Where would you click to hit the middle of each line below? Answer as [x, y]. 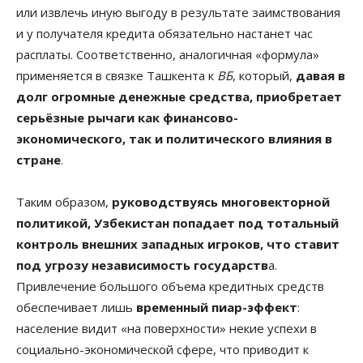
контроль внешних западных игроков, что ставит [178, 243]
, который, [264, 75]
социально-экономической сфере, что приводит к [162, 349]
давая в [320, 75]
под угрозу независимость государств [142, 265]
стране [38, 159]
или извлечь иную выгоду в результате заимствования [178, 12]
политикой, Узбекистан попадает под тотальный [177, 222]
